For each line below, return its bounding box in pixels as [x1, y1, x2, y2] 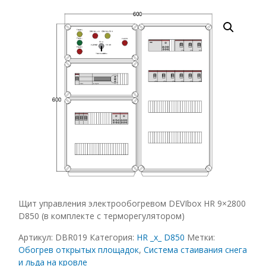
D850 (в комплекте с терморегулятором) [18, 210, 185, 222]
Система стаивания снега [143, 244, 247, 256]
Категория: [89, 232, 137, 243]
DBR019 [55, 232, 87, 243]
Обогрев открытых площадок [18, 244, 139, 256]
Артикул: [18, 232, 55, 243]
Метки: [186, 232, 215, 243]
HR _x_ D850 [136, 232, 185, 243]
